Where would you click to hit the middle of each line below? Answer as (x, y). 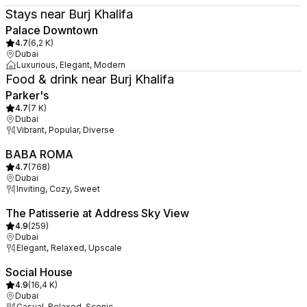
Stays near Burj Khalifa (69, 14)
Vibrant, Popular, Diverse (65, 130)
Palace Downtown (52, 30)
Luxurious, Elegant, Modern (71, 65)
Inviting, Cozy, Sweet (58, 189)
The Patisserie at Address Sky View (97, 213)
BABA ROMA (39, 154)
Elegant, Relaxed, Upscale (69, 248)
